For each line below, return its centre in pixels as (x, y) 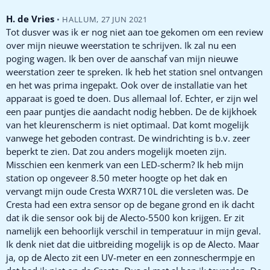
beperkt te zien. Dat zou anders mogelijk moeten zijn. (116, 151)
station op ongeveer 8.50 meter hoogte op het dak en (117, 177)
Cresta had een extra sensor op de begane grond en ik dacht (130, 204)
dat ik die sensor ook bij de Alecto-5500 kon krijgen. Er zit (125, 217)
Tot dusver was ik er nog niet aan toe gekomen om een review (135, 32)
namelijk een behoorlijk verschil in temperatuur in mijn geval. (133, 231)
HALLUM (80, 19)
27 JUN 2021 (124, 19)
